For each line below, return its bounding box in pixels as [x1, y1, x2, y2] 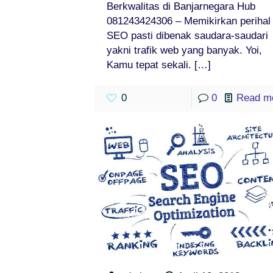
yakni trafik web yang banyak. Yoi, [106, 44, 262, 56]
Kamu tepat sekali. [106, 58, 191, 71]
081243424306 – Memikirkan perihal [106, 15, 271, 27]
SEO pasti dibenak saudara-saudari [106, 29, 268, 41]
